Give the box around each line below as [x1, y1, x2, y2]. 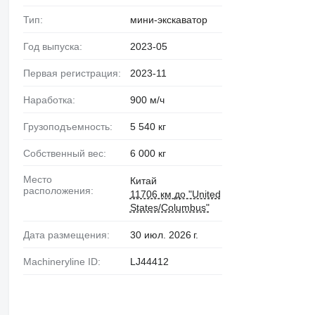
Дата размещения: [29, 229, 110, 241]
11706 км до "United [129, 188, 221, 200]
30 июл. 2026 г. [129, 229, 198, 241]
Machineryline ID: [31, 256, 101, 268]
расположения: [22, 185, 94, 197]
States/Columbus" [129, 202, 210, 214]
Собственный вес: [30, 147, 106, 159]
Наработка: [30, 94, 75, 105]
